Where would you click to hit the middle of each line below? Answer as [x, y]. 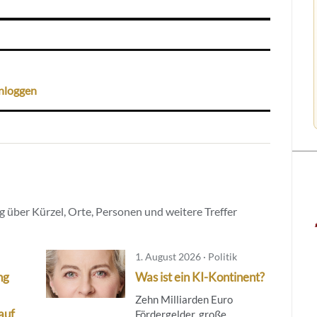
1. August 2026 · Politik [186, 256]
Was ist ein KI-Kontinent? [200, 277]
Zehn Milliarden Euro [184, 299]
